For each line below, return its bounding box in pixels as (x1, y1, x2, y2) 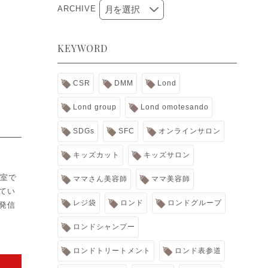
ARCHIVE (57, 4, 96, 14)
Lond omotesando (141, 103, 209, 112)
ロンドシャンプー (73, 223, 135, 232)
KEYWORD (57, 42, 108, 55)
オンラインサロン (159, 127, 221, 136)
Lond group (73, 103, 117, 112)
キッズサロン (144, 151, 190, 160)
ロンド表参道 (175, 246, 221, 255)
